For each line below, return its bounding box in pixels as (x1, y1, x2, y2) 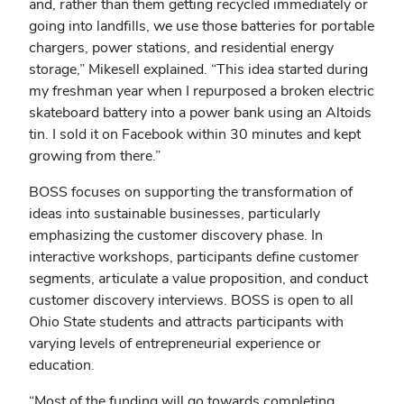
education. (29, 355, 95, 374)
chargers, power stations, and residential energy (29, 38, 334, 57)
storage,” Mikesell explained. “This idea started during (29, 60, 368, 78)
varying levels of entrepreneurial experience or (29, 334, 321, 353)
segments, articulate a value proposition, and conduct (29, 269, 368, 288)
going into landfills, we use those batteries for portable (29, 16, 374, 35)
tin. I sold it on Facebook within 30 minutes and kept (29, 124, 361, 143)
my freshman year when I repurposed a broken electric (29, 81, 374, 100)
